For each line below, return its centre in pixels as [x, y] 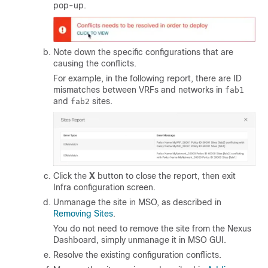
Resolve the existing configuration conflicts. [137, 255]
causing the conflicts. [95, 63]
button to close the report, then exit [165, 176]
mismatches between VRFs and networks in [139, 89]
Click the [71, 176]
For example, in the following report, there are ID [147, 78]
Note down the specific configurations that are [143, 52]
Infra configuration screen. [104, 188]
